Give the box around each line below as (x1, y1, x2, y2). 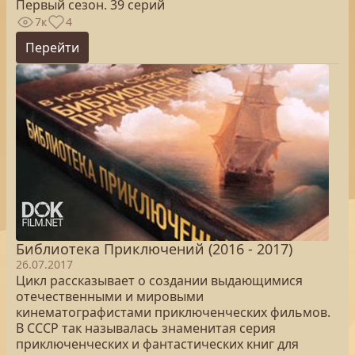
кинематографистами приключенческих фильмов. (16, 303, 330, 321)
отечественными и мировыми (16, 288, 204, 305)
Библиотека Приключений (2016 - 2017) (16, 239, 292, 258)
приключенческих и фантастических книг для (16, 335, 299, 353)
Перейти (25, 39, 79, 56)
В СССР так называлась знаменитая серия (16, 319, 276, 337)
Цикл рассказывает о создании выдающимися (16, 272, 303, 289)
